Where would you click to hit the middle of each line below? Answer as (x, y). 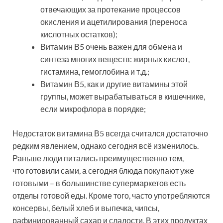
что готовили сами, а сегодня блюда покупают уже (103, 171)
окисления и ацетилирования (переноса (114, 22)
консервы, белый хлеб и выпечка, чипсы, (86, 208)
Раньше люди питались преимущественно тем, (98, 158)
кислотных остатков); (79, 34)
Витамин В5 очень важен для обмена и (111, 47)
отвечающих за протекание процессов (111, 9)
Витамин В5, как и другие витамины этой (114, 84)
